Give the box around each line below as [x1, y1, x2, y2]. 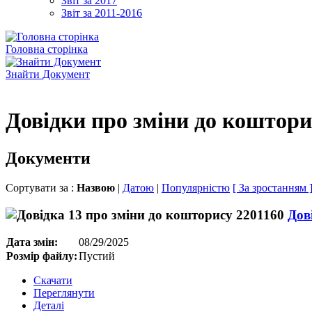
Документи [6, 148, 91, 167]
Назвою [77, 181, 118, 194]
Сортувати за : [6, 181, 77, 194]
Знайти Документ [6, 68, 90, 80]
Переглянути [33, 287, 95, 299]
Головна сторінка [6, 43, 88, 55]
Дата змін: [6, 236, 58, 249]
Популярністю [162, 181, 230, 194]
